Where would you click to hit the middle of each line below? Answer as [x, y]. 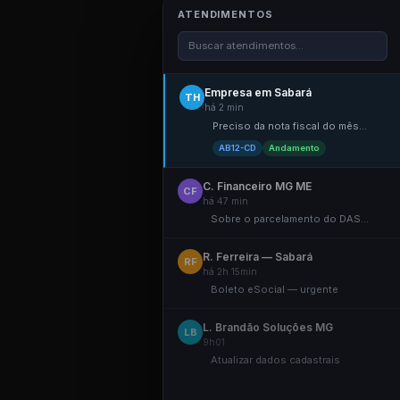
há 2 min [224, 107]
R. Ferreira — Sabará [258, 257]
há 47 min [225, 201]
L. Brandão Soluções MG [268, 327]
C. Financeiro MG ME [257, 186]
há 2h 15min [230, 271]
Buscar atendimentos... [246, 46]
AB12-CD [237, 148]
